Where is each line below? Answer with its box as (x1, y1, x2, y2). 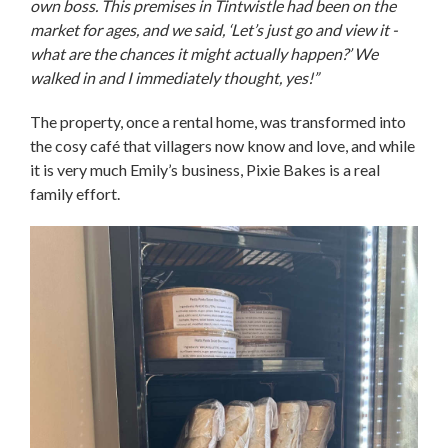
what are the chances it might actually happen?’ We (30, 43, 378, 63)
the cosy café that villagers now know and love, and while (30, 135, 415, 155)
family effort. (30, 183, 123, 203)
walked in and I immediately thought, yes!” (30, 67, 322, 87)
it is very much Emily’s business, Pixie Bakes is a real (30, 159, 380, 179)
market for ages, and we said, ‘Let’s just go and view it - (30, 19, 398, 39)
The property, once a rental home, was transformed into (30, 111, 406, 131)
